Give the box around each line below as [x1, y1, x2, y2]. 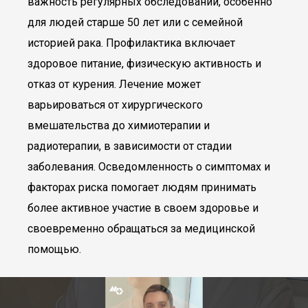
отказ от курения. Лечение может [27, 78, 201, 91]
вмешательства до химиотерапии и [27, 119, 210, 132]
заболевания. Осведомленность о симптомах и [27, 160, 270, 173]
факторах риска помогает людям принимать [27, 181, 256, 194]
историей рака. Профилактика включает [27, 36, 235, 49]
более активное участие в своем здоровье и [27, 201, 258, 214]
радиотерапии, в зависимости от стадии [27, 140, 232, 153]
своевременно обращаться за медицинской [27, 222, 255, 235]
